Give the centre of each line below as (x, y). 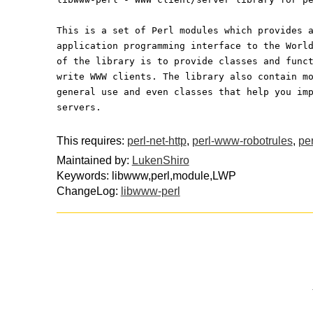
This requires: (92, 140)
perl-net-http (156, 140)
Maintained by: (94, 161)
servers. (79, 107)
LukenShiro (160, 161)
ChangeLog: (88, 191)
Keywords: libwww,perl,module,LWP (146, 176)
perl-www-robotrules (242, 140)
